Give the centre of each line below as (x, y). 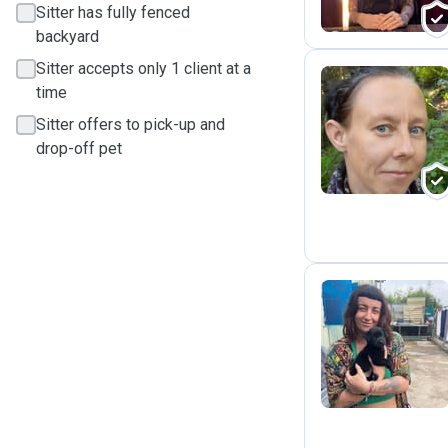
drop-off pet (79, 148)
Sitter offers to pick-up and (130, 124)
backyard (67, 36)
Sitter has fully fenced (113, 12)
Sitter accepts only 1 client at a (143, 68)
